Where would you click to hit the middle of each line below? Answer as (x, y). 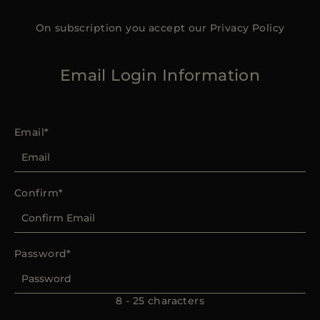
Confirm (36, 192)
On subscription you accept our (122, 28)
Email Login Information (160, 76)
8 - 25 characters (160, 300)
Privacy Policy (247, 28)
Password (41, 253)
